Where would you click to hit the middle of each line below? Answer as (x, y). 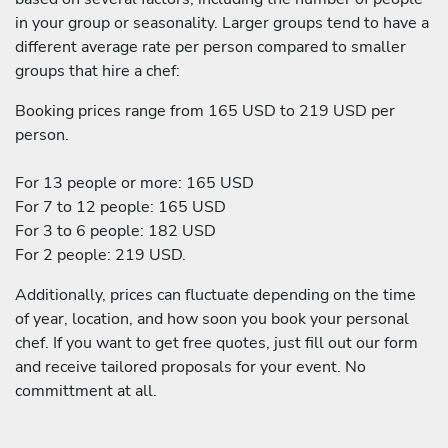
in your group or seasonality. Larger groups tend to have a (222, 22)
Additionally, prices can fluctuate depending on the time (215, 294)
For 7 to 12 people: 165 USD (120, 206)
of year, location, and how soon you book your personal (212, 318)
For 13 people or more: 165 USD (134, 182)
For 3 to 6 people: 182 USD (115, 230)
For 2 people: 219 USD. (100, 254)
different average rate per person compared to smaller (210, 46)
